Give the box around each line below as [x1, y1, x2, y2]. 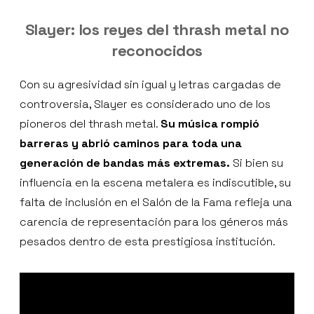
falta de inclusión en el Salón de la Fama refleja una [20, 194, 292, 210]
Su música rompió [161, 116, 259, 131]
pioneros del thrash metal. [20, 116, 161, 131]
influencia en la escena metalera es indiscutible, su [20, 175, 291, 190]
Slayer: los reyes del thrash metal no [25, 19, 289, 39]
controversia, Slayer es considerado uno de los [20, 96, 271, 111]
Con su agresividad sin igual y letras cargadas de [20, 76, 281, 92]
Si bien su [230, 155, 283, 170]
